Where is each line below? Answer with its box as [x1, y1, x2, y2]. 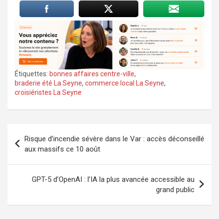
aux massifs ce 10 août [24, 144, 100, 153]
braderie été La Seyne [15, 79, 82, 87]
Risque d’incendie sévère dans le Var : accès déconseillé [24, 134, 204, 143]
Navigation [7, 124, 66, 138]
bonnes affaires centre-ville [49, 69, 134, 78]
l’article [7, 155, 49, 170]
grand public [156, 185, 195, 194]
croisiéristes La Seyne [15, 88, 82, 96]
